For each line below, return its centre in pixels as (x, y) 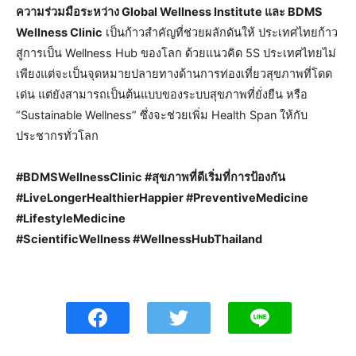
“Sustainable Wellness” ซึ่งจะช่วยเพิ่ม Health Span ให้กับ (162, 115)
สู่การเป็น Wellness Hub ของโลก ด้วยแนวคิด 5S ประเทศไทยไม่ (176, 53)
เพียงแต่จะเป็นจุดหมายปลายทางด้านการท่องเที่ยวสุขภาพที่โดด (174, 74)
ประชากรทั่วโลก (57, 135)
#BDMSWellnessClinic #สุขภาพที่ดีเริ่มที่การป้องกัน (151, 177)
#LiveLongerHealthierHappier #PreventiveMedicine (162, 197)
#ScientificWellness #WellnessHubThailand (139, 239)
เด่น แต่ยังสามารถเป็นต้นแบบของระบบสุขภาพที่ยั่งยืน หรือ (162, 94)
